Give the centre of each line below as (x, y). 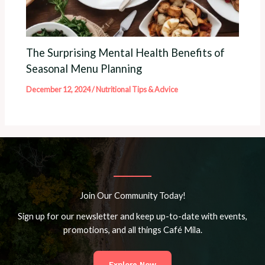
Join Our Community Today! (132, 196)
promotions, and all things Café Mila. (132, 230)
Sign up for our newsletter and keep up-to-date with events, (132, 216)
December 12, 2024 (59, 90)
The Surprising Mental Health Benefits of (126, 53)
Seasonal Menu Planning (84, 69)
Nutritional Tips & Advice (137, 90)
